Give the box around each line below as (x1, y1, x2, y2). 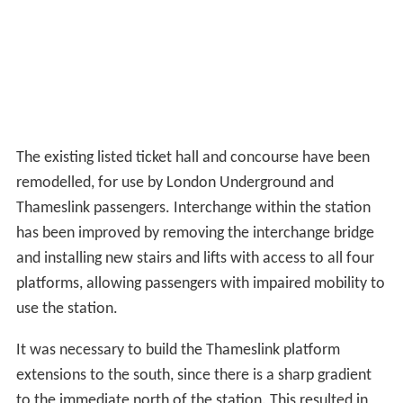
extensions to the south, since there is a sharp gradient (15, 367, 372, 385)
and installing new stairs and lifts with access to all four (15, 250, 374, 268)
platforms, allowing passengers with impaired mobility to (15, 275, 385, 293)
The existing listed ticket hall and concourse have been (15, 149, 370, 167)
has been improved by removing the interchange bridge (15, 225, 374, 243)
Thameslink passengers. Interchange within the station (15, 200, 371, 218)
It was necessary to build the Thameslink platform (15, 342, 340, 360)
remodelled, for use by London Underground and (15, 175, 334, 193)
